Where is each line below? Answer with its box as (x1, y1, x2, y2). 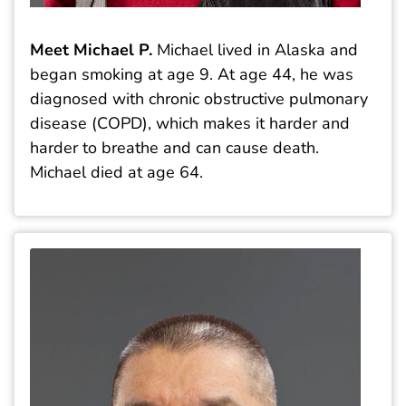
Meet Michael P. (30, 38, 152, 61)
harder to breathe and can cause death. (30, 136, 319, 159)
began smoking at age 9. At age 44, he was (30, 63, 353, 85)
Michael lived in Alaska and (152, 38, 358, 61)
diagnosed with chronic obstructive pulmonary (30, 87, 368, 110)
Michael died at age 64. (30, 160, 203, 183)
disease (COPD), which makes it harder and (30, 111, 350, 134)
